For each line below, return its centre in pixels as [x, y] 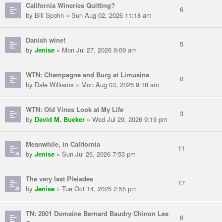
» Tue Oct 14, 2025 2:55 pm [96, 189]
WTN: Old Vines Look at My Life [75, 110]
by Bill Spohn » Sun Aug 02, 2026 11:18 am [89, 15]
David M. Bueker [60, 119]
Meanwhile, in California [63, 144]
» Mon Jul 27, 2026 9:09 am [96, 50]
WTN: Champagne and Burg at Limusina [87, 75]
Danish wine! [46, 40]
